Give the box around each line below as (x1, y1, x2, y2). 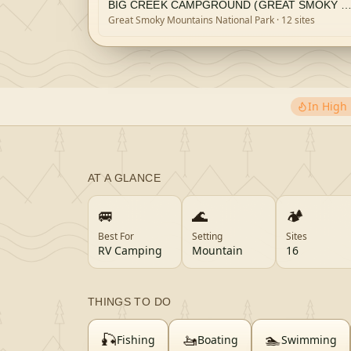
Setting (192, 230, 223, 243)
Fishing (117, 332, 155, 347)
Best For (98, 230, 134, 243)
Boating (197, 332, 238, 347)
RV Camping (98, 243, 162, 258)
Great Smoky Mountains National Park (108, 13, 274, 27)
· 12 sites (274, 13, 315, 27)
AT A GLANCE (88, 172, 161, 184)
